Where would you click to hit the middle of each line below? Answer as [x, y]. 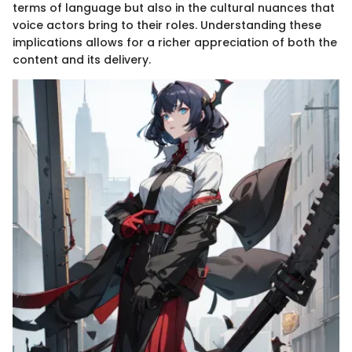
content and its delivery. [82, 60]
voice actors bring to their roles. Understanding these [167, 26]
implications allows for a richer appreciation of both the [175, 43]
